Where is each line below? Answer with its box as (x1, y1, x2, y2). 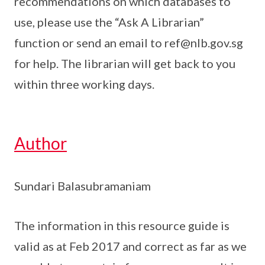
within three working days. (14, 77, 154, 92)
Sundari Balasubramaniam (14, 179, 151, 193)
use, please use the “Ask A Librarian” (14, 15, 204, 30)
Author (14, 133, 67, 154)
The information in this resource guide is (14, 218, 230, 233)
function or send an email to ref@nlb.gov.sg (14, 35, 243, 50)
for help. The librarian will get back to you (14, 56, 235, 71)
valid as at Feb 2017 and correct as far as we (14, 239, 247, 254)
